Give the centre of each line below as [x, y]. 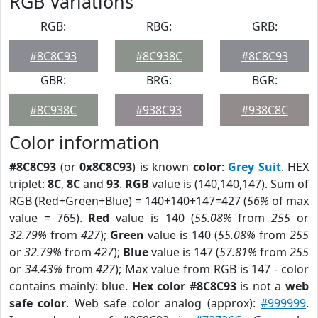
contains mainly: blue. [71, 286]
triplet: [28, 184]
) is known [163, 167]
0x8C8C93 [106, 167]
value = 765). [49, 218]
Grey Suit [254, 167]
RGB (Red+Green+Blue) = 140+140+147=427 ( [128, 201]
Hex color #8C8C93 [184, 286]
